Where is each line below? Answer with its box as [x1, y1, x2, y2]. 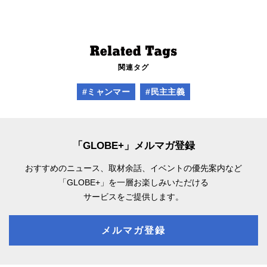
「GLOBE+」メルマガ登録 [72, 139, 195, 151]
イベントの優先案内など [150, 163, 242, 173]
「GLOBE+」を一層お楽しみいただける [58, 177, 209, 187]
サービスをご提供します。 [83, 191, 184, 201]
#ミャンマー [82, 86, 131, 97]
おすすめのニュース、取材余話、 [25, 163, 150, 173]
